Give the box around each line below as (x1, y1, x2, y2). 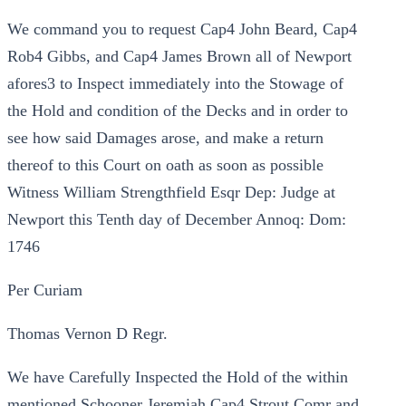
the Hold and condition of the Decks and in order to (7, 101, 348, 120)
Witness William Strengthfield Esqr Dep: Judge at (7, 183, 335, 201)
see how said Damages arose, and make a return (7, 129, 324, 147)
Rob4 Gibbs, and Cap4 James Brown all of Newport (7, 47, 352, 65)
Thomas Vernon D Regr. (7, 324, 168, 343)
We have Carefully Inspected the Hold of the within (7, 368, 348, 386)
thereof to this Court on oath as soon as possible (7, 156, 324, 174)
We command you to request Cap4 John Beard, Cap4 (7, 20, 357, 38)
